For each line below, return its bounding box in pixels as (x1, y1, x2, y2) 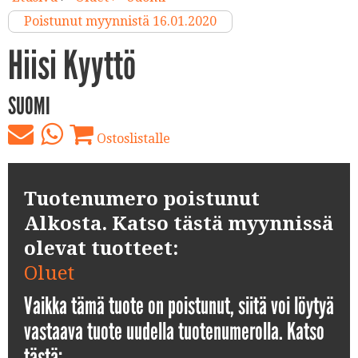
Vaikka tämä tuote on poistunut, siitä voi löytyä (24, 292, 334, 321)
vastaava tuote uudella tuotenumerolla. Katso (24, 317, 324, 347)
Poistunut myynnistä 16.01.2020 (24, 14, 217, 30)
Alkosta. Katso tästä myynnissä (24, 213, 333, 236)
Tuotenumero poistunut (24, 188, 260, 211)
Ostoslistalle (93, 131, 170, 147)
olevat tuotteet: (24, 237, 178, 261)
